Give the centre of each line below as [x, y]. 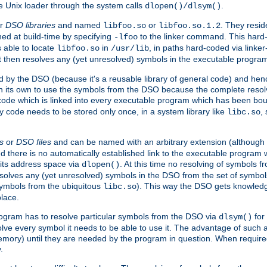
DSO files [34, 142]
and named [79, 25]
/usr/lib [130, 49]
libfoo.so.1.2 [190, 26]
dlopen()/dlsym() [183, 6]
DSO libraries [30, 25]
